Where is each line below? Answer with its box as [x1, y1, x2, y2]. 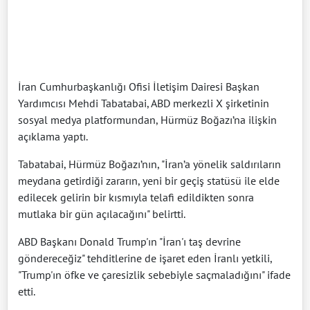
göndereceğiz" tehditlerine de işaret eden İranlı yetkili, [18, 250, 272, 265]
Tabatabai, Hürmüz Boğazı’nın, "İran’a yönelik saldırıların [18, 156, 281, 171]
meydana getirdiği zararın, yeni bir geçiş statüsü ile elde [18, 173, 280, 188]
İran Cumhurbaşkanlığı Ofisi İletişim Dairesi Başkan [18, 79, 259, 93]
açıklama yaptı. [18, 129, 88, 143]
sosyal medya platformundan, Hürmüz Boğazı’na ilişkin [18, 112, 277, 127]
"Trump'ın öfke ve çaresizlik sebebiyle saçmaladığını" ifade [18, 267, 291, 282]
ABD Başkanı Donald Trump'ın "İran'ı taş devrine [18, 234, 241, 248]
